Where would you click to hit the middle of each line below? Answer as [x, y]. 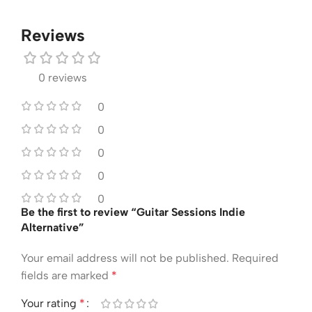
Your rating [50, 303]
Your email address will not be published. [125, 258]
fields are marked [66, 275]
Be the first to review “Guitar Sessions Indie [133, 212]
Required [255, 258]
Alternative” [53, 227]
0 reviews [63, 77]
